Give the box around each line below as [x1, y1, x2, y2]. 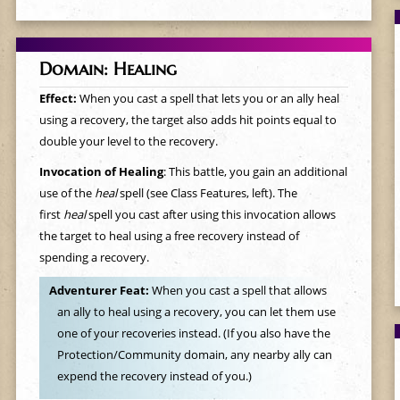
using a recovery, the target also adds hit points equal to [38, 112, 337, 128]
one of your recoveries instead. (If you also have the [57, 325, 331, 342]
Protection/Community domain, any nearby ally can [57, 346, 333, 363]
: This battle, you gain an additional [162, 163, 347, 179]
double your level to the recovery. [38, 133, 218, 149]
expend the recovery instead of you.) [57, 368, 253, 385]
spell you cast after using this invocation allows [85, 206, 336, 222]
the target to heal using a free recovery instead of [38, 228, 299, 244]
